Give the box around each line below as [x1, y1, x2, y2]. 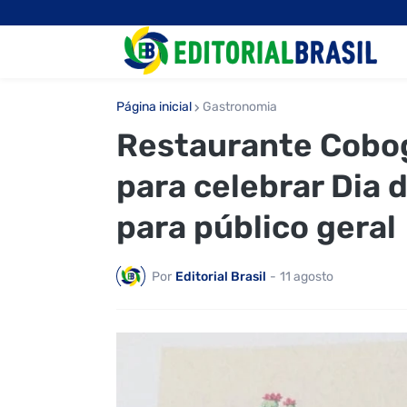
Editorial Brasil [174, 268, 266, 284]
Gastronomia [202, 99, 277, 114]
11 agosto [279, 268, 333, 284]
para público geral [115, 208, 396, 246]
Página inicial [115, 99, 192, 114]
